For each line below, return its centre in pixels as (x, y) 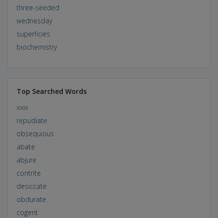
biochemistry (36, 47)
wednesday (34, 20)
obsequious (35, 133)
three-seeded (38, 7)
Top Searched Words (51, 91)
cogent (27, 212)
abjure (26, 160)
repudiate (32, 120)
